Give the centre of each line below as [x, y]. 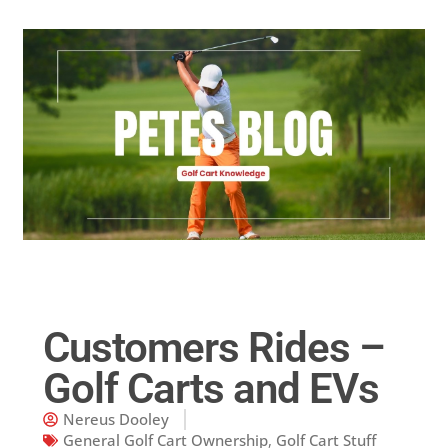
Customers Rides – [213, 347]
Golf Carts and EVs [210, 388]
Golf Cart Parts [70, 63]
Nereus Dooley [115, 418]
